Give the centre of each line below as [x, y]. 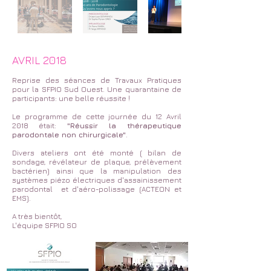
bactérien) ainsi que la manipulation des [97, 171]
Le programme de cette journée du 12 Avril [97, 116]
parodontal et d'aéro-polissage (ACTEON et [97, 189]
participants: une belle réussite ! [71, 98]
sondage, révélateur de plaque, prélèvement [97, 162]
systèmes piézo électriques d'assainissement [97, 180]
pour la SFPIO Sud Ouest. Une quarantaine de [97, 89]
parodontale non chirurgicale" [69, 135]
